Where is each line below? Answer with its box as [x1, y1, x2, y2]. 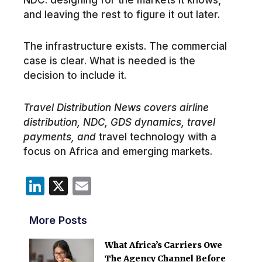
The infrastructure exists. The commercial [23, 40, 227, 53]
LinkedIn [44, 174, 119, 197]
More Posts [29, 213, 87, 226]
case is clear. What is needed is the [23, 55, 195, 67]
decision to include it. [23, 70, 126, 82]
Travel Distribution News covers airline [23, 102, 209, 114]
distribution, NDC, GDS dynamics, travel [23, 116, 215, 129]
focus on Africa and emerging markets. [23, 146, 212, 158]
